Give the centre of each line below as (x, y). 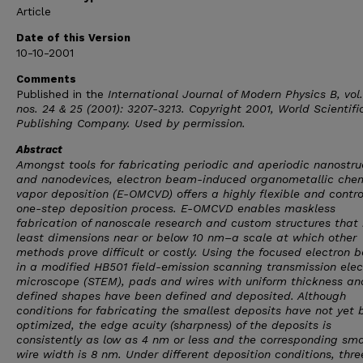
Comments (46, 79)
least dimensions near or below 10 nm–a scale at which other (186, 237)
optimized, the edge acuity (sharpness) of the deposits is (174, 325)
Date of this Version (73, 38)
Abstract (39, 149)
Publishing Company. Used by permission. (131, 123)
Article (34, 11)
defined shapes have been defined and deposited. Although (181, 296)
